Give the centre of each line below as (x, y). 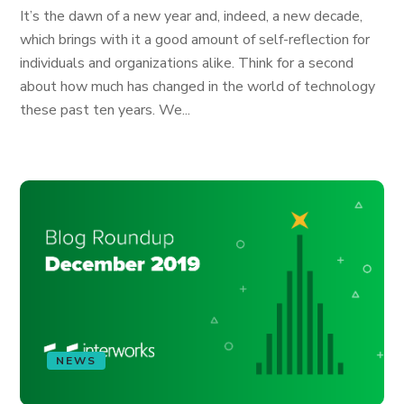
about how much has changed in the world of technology (198, 87)
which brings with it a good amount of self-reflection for (195, 40)
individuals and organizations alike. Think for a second (187, 63)
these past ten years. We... (106, 110)
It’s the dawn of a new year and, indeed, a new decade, (192, 16)
